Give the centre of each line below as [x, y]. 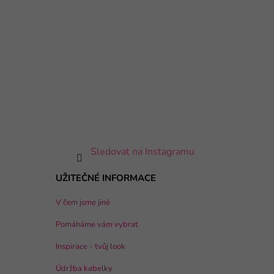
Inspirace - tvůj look [90, 246]
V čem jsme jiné [83, 202]
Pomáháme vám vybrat [97, 224]
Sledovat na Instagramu [142, 151]
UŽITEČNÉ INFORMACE [106, 178]
